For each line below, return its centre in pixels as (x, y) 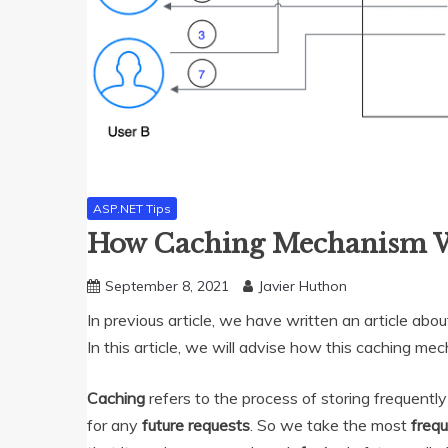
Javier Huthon (302, 286)
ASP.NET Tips (132, 208)
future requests (196, 425)
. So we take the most (330, 425)
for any (114, 425)
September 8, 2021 (167, 286)
